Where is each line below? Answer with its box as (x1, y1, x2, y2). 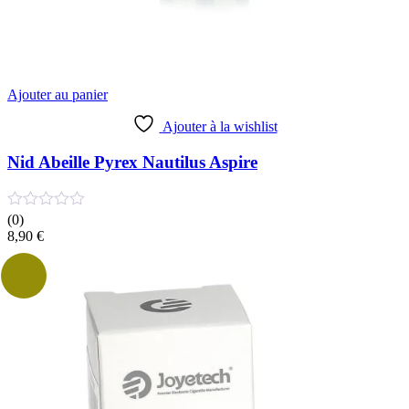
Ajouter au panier (7, 87, 108, 103)
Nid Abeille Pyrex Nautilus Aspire (7, 152, 257, 172)
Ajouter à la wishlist (162, 119, 278, 135)
